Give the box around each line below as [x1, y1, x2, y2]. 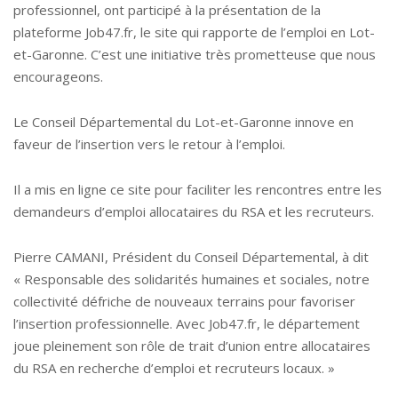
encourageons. [13, 67, 103, 85]
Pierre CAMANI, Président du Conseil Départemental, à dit [13, 247, 369, 266]
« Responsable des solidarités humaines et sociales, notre [13, 269, 370, 288]
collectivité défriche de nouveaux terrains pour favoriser [13, 291, 355, 310]
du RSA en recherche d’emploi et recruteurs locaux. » [13, 358, 335, 377]
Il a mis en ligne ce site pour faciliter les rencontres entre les [13, 179, 382, 198]
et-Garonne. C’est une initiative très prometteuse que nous [13, 44, 376, 63]
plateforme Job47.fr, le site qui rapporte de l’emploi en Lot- [13, 22, 375, 41]
